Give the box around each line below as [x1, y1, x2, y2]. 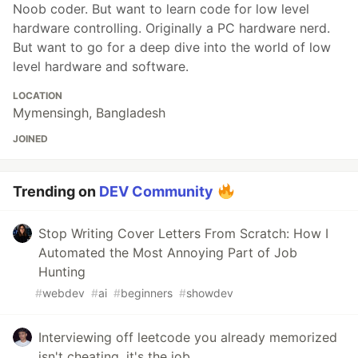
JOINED [13, 133, 48, 145]
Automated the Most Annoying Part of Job [38, 245, 297, 261]
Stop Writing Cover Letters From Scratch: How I [38, 225, 328, 242]
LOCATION [13, 89, 62, 102]
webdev [42, 286, 85, 300]
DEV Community [99, 183, 213, 201]
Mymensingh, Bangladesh [13, 105, 165, 121]
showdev [186, 286, 233, 300]
